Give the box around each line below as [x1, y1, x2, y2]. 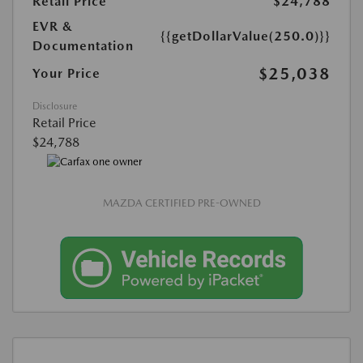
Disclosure [32, 100, 77, 113]
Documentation [32, 38, 134, 54]
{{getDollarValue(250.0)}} [160, 28, 331, 45]
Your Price [32, 66, 100, 82]
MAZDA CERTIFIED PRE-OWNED [102, 196, 261, 209]
